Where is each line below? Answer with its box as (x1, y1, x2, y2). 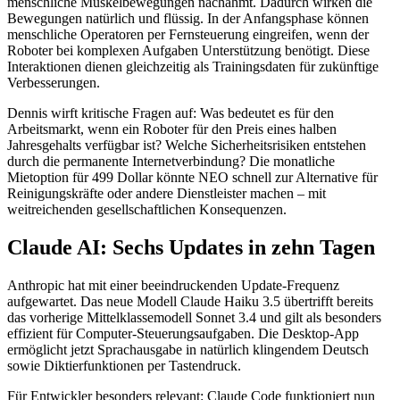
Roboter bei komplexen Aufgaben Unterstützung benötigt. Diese (7, 43, 370, 59)
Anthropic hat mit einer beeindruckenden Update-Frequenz (7, 278, 339, 294)
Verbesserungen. (7, 75, 100, 91)
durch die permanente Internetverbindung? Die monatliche (7, 154, 335, 170)
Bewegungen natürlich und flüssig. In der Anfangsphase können (7, 11, 369, 27)
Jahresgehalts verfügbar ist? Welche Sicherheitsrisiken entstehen (7, 137, 366, 154)
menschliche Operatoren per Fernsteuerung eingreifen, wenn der (7, 27, 369, 43)
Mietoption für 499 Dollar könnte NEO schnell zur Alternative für (7, 170, 378, 186)
